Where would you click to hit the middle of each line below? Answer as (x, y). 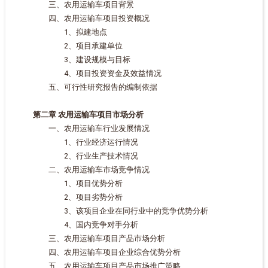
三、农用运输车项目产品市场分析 (91, 238)
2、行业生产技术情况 (77, 156)
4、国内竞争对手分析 (77, 225)
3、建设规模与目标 (74, 60)
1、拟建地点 (62, 32)
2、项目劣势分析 (70, 197)
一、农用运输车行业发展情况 (83, 128)
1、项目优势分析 (70, 183)
